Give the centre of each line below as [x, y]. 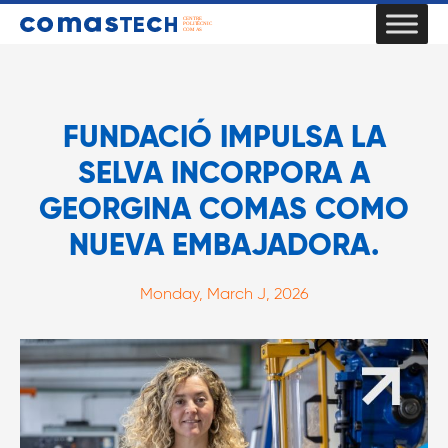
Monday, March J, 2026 [224, 293]
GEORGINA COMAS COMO [224, 209]
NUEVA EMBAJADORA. [224, 245]
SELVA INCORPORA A [224, 173]
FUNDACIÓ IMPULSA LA [224, 137]
